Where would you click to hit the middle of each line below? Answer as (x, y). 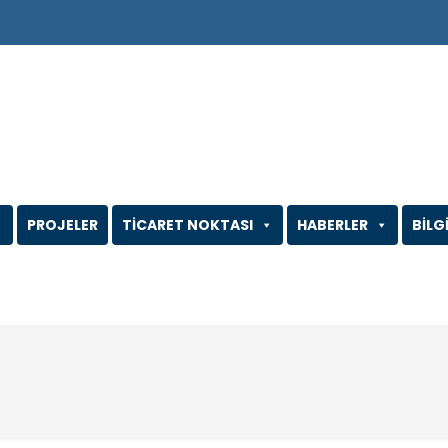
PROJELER (63, 225)
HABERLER (333, 225)
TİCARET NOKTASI (188, 225)
